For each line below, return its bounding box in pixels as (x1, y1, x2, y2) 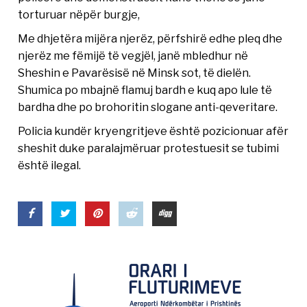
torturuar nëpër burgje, (18, 8, 140, 22)
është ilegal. (18, 158, 82, 173)
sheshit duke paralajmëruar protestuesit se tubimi (18, 141, 280, 156)
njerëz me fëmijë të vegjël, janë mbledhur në (18, 49, 249, 63)
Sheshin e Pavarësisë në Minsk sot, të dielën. (18, 66, 251, 80)
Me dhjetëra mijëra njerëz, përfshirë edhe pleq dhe (18, 32, 283, 46)
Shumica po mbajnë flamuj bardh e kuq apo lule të (18, 83, 273, 97)
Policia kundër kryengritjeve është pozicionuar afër (18, 124, 289, 138)
